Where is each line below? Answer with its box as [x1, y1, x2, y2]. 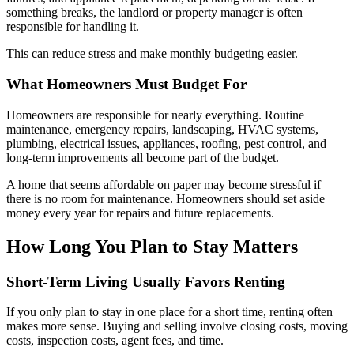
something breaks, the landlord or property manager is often [6, 6, 303, 20]
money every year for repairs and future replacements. [6, 205, 274, 220]
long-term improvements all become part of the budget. [6, 150, 279, 164]
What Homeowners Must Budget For [6, 76, 247, 93]
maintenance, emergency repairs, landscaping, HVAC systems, [6, 122, 318, 136]
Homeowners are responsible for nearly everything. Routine [6, 107, 304, 122]
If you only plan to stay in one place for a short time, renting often [6, 305, 333, 319]
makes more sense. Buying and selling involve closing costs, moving [6, 319, 348, 333]
